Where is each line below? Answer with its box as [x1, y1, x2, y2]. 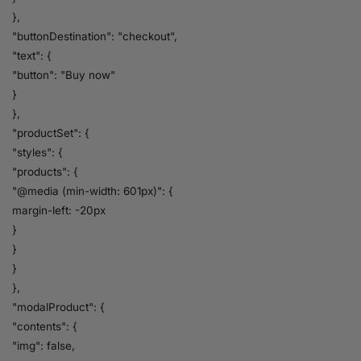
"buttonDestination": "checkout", [12, 29, 177, 43]
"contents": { [12, 319, 77, 333]
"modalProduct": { [12, 300, 105, 313]
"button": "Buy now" [12, 68, 115, 81]
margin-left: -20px [12, 203, 106, 217]
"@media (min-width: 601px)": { [12, 184, 173, 197]
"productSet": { [12, 126, 89, 139]
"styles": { [12, 145, 63, 159]
